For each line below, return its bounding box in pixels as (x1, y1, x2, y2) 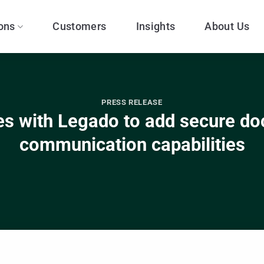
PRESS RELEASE (101, 97, 163, 107)
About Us (204, 20, 250, 32)
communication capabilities (19, 134, 245, 156)
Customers (52, 20, 107, 32)
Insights (136, 20, 176, 32)
